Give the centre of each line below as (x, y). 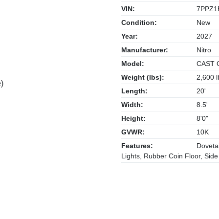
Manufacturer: (145, 50)
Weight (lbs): (143, 77)
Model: (133, 64)
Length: (134, 91)
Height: (133, 118)
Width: (132, 105)
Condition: (139, 22)
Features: (137, 146)
